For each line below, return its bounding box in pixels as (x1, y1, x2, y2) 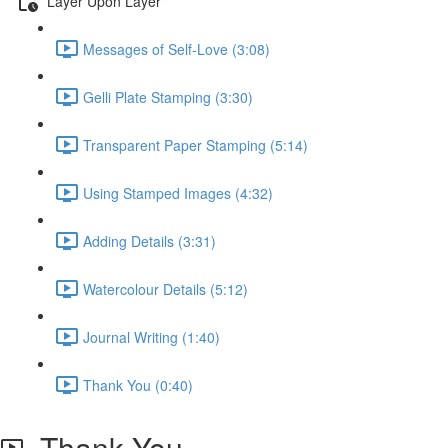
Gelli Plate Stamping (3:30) (83, 86, 253, 107)
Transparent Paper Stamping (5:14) (83, 134, 308, 155)
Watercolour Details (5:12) (83, 278, 248, 299)
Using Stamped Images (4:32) (83, 182, 273, 203)
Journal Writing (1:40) (83, 326, 220, 347)
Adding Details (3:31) (83, 230, 216, 251)
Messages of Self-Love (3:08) (83, 38, 270, 59)
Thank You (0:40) (83, 374, 193, 395)
